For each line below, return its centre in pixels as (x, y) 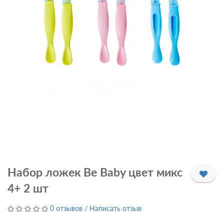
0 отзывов (66, 208)
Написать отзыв (115, 208)
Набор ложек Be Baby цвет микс (95, 172)
